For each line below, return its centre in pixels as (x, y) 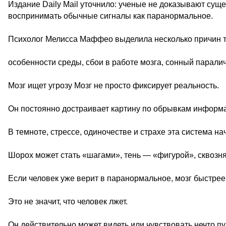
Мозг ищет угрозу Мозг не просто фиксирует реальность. (114, 86)
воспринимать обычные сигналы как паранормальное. (110, 16)
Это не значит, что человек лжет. (68, 202)
